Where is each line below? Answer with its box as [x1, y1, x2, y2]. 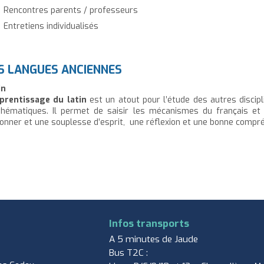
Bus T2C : [109, 247, 148, 259]
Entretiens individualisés [4, 20, 98, 32]
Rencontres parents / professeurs [4, 4, 138, 16]
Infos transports [109, 217, 189, 230]
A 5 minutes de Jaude [109, 233, 198, 246]
